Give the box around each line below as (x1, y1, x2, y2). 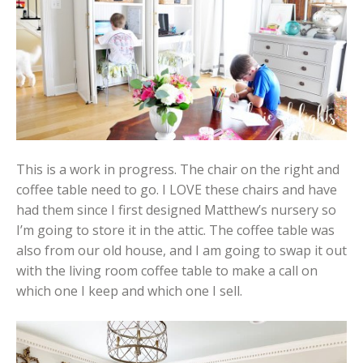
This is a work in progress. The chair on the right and (16, 160, 340, 178)
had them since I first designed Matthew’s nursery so (16, 200, 336, 219)
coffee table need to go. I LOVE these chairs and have (16, 180, 337, 199)
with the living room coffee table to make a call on (16, 261, 318, 280)
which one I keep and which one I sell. (16, 281, 242, 300)
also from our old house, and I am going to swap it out (16, 241, 347, 259)
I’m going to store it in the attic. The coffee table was (16, 220, 335, 239)
